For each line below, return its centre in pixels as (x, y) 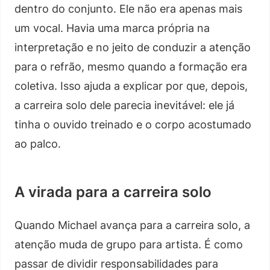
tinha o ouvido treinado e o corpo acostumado (133, 124)
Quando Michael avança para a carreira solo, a (132, 225)
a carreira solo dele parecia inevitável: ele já (124, 105)
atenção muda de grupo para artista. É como (129, 244)
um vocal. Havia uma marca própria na (112, 28)
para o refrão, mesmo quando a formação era (131, 66)
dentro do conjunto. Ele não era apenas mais (128, 8)
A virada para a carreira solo (113, 192)
